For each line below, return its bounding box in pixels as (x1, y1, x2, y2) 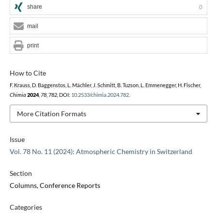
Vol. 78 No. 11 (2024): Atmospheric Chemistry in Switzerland (9, 147, 192, 156)
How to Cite (9, 68, 46, 77)
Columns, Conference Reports (9, 181, 100, 190)
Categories (9, 203, 42, 212)
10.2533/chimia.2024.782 (71, 92, 129, 98)
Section (9, 169, 32, 178)
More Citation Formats (16, 109, 86, 118)
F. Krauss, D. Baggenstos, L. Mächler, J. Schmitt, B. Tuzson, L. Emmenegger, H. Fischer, (9, 82, 201, 88)
